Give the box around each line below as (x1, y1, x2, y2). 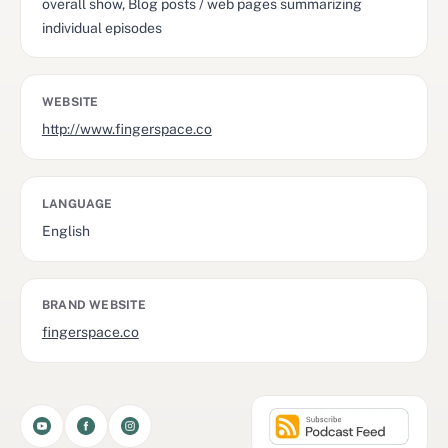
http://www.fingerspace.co (41, 121, 212, 138)
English (41, 222, 90, 239)
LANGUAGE (41, 196, 113, 211)
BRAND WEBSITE (41, 298, 146, 313)
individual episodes (41, 19, 162, 36)
